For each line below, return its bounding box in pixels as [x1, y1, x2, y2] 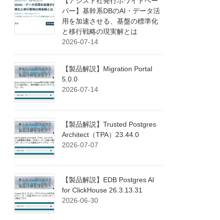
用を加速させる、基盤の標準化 [62, 17, 159, 26]
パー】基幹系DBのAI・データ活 [62, 7, 161, 15]
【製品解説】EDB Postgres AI [62, 176, 155, 184]
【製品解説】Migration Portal [62, 65, 153, 73]
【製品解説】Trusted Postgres [62, 120, 157, 129]
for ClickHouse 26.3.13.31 [62, 186, 143, 194]
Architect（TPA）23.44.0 [62, 131, 139, 139]
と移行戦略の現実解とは [62, 27, 138, 36]
